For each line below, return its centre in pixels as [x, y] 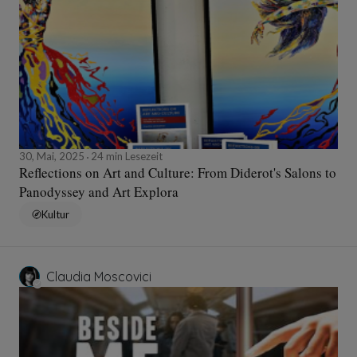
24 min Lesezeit [126, 156]
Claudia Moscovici [99, 276]
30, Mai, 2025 [53, 156]
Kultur [55, 214]
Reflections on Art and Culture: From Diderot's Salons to [178, 172]
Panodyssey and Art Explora [99, 191]
